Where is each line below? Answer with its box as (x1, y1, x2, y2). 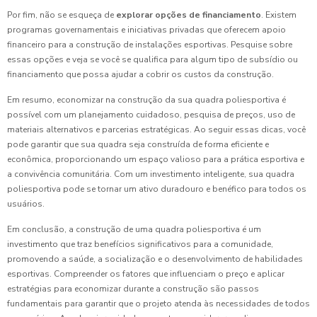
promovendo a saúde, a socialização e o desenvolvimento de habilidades (7, 253, 303, 265)
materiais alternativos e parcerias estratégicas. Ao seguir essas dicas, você (7, 124, 306, 136)
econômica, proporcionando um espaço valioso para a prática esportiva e (7, 154, 304, 166)
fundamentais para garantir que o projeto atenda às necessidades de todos (7, 298, 310, 310)
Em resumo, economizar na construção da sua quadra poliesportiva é (7, 94, 286, 106)
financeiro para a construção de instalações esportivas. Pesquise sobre (7, 39, 292, 51)
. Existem (261, 9, 296, 21)
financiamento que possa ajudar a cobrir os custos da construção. (7, 69, 274, 81)
